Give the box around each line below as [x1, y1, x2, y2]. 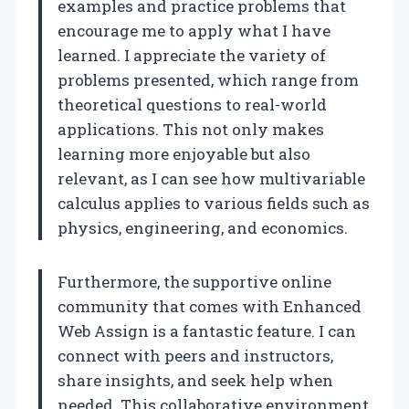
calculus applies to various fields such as [58, 193, 370, 215]
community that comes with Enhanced [58, 296, 362, 318]
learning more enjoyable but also [58, 143, 310, 165]
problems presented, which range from [58, 69, 359, 91]
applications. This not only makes [58, 119, 324, 141]
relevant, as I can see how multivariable [58, 168, 365, 190]
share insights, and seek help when [58, 370, 333, 392]
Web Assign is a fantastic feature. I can [58, 320, 356, 342]
